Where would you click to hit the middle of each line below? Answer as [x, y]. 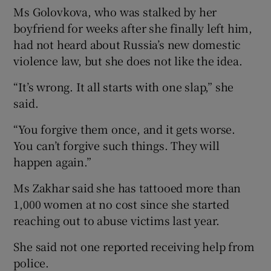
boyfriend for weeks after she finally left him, [133, 28]
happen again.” [52, 161]
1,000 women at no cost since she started [121, 204]
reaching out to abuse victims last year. [116, 220]
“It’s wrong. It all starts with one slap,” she [124, 86]
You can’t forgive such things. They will [116, 145]
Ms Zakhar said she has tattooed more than [127, 187]
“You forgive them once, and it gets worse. [125, 129]
